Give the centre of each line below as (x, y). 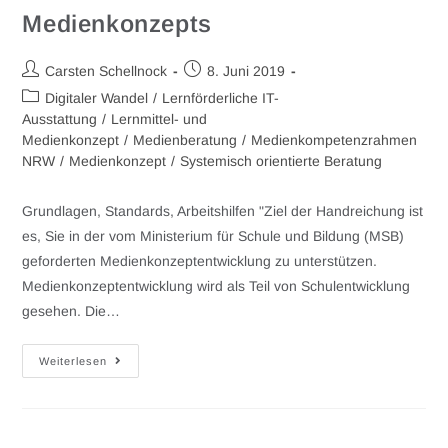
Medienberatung (185, 140)
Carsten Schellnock (106, 71)
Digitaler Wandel (97, 98)
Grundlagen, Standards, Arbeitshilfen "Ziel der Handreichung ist (223, 211)
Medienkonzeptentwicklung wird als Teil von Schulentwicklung (216, 286)
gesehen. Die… (71, 311)
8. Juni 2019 (246, 71)
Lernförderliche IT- (221, 98)
